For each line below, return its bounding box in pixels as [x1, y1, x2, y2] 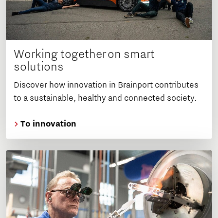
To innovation [18, 119, 76, 129]
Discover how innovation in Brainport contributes [14, 80, 199, 90]
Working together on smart [14, 47, 155, 61]
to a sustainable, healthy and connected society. [14, 93, 197, 103]
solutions [14, 59, 64, 73]
